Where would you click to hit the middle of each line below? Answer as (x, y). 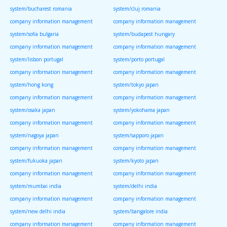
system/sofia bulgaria (34, 34)
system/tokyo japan (136, 85)
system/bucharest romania (41, 9)
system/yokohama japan (142, 110)
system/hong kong (32, 85)
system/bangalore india (141, 212)
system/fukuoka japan (36, 161)
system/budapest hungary (144, 34)
